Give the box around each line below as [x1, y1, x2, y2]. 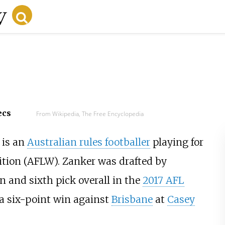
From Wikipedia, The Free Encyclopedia [36, 109, 144, 118]
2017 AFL [142, 174, 184, 187]
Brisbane [111, 193, 153, 206]
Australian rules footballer [27, 136, 150, 149]
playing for [150, 136, 203, 149]
